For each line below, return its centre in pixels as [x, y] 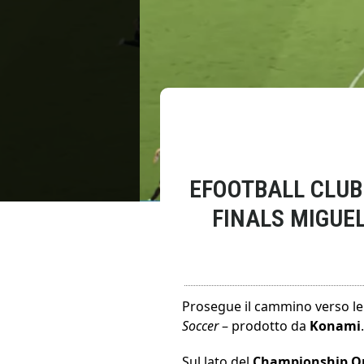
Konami [335, 326]
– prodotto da [264, 326]
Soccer [200, 326]
